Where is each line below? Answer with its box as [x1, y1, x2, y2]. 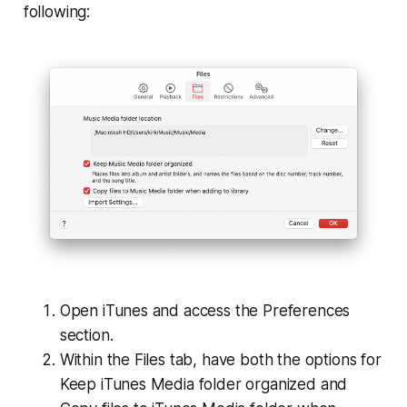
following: [23, 2, 91, 21]
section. [59, 326, 114, 345]
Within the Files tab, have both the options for [59, 351, 382, 370]
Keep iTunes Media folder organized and [59, 375, 348, 394]
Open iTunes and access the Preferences [59, 302, 351, 321]
